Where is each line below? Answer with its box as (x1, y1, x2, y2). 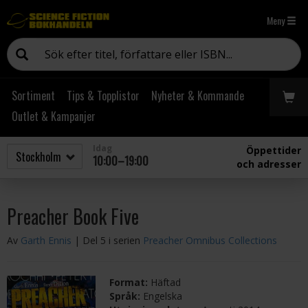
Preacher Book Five (7, 202, 139, 230)
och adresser (236, 157, 301, 170)
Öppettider (246, 144, 301, 157)
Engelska (143, 289, 183, 302)
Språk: (109, 289, 144, 302)
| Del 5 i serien (74, 234, 143, 247)
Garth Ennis (21, 234, 71, 247)
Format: (109, 276, 151, 289)
